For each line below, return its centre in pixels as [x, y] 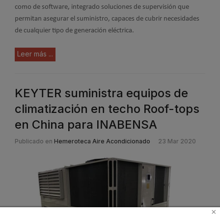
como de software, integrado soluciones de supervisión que [102, 7]
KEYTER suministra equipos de [101, 93]
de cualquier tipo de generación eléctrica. [74, 30]
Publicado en [34, 141]
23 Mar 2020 [177, 141]
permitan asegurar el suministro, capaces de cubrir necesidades [107, 19]
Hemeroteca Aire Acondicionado [102, 141]
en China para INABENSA [86, 125]
